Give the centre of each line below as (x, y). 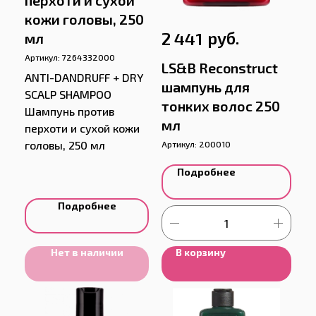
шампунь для (206, 87)
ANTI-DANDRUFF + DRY (84, 78)
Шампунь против (69, 111)
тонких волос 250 (221, 106)
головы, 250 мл (65, 145)
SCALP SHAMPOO (68, 95)
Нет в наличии (87, 253)
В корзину (201, 253)
